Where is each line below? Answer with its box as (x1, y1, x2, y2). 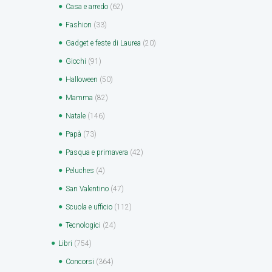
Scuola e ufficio (66, 202, 112, 211)
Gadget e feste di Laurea (66, 38, 141, 47)
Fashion (66, 20, 92, 29)
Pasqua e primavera (66, 148, 128, 157)
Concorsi (66, 257, 94, 266)
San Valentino (66, 184, 109, 193)
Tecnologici (66, 220, 101, 229)
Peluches (66, 166, 94, 175)
